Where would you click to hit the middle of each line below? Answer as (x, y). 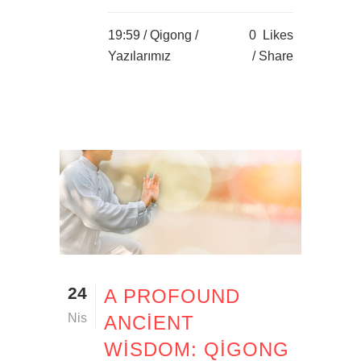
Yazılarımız (139, 56)
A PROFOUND (172, 296)
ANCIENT (149, 322)
